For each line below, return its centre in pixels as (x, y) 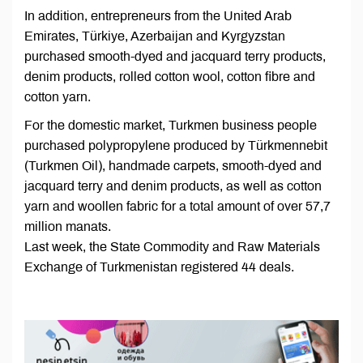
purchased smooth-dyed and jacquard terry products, (175, 57)
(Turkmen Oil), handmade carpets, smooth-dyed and (173, 166)
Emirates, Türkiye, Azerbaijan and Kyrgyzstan (155, 36)
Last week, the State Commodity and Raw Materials (172, 247)
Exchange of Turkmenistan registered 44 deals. (159, 267)
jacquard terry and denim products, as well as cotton (173, 186)
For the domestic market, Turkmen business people (171, 126)
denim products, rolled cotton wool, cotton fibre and (170, 77)
